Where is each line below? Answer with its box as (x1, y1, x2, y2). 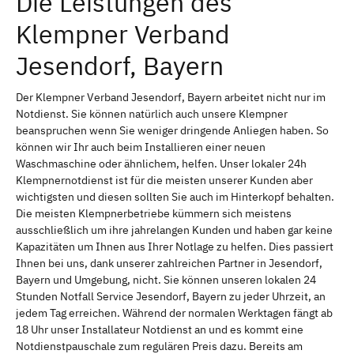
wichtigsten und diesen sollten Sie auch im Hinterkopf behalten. (16, 189, 334, 204)
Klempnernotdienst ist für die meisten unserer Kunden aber (16, 172, 313, 187)
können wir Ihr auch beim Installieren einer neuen (16, 139, 265, 154)
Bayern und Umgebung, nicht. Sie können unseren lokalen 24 (16, 272, 316, 287)
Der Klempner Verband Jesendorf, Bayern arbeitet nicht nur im (16, 89, 326, 104)
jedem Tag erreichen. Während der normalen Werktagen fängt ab (16, 305, 333, 320)
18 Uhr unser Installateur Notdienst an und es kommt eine (16, 322, 303, 337)
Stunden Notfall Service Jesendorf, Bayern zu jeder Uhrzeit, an (16, 288, 326, 303)
